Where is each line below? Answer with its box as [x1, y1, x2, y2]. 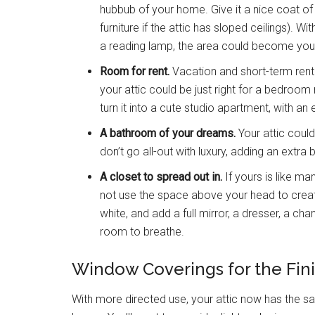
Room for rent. [100, 65, 169, 79]
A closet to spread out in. [100, 170, 222, 184]
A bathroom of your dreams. [100, 127, 236, 141]
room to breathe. [100, 225, 184, 239]
